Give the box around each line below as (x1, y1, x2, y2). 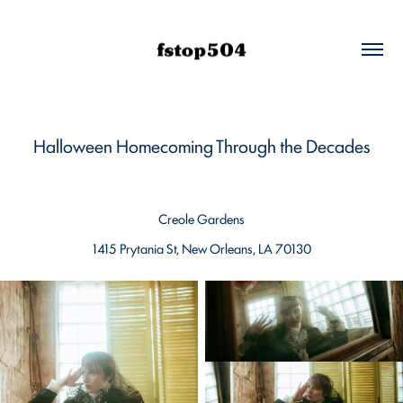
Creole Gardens (158, 208, 245, 228)
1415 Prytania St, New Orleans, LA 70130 (92, 237, 311, 257)
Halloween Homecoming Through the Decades (32, 131, 371, 158)
